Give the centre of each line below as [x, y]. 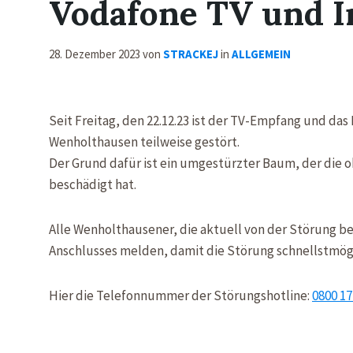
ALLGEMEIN [261, 54]
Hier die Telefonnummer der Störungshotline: [180, 295]
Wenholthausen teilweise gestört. [144, 142]
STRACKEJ [191, 54]
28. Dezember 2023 [96, 54]
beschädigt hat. [93, 184]
